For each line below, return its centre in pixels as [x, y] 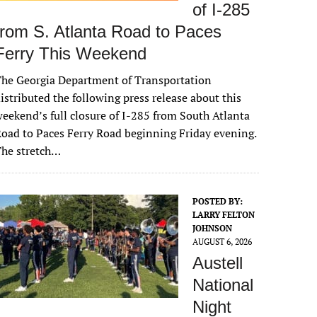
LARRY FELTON [224, 215]
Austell [218, 263]
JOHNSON [213, 228]
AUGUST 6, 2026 [223, 242]
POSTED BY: [218, 201]
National [223, 285]
